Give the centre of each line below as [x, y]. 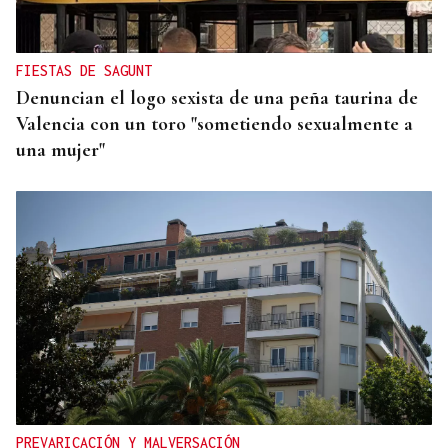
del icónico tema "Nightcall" [130, 25]
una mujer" [60, 150]
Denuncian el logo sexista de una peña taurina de [217, 98]
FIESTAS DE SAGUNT [84, 71]
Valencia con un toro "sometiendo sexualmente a [214, 124]
